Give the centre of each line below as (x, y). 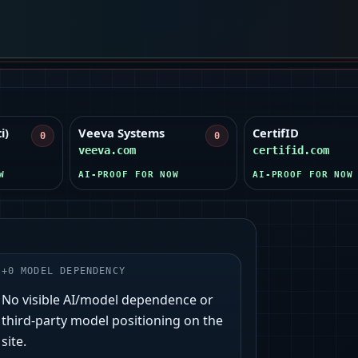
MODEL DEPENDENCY (74, 271)
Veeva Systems (121, 133)
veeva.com (107, 151)
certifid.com (291, 151)
